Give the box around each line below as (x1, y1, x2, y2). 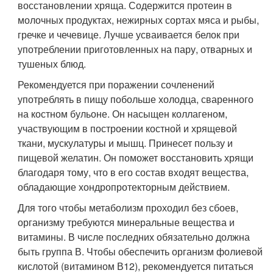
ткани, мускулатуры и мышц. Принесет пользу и (18, 136, 233, 150)
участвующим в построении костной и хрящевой (18, 121, 238, 135)
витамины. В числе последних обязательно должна (18, 230, 250, 244)
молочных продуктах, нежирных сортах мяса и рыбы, (18, 13, 260, 27)
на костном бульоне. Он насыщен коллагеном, (18, 107, 228, 121)
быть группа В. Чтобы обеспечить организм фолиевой (18, 244, 263, 258)
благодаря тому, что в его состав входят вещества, (18, 165, 249, 179)
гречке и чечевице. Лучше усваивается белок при (18, 27, 240, 41)
